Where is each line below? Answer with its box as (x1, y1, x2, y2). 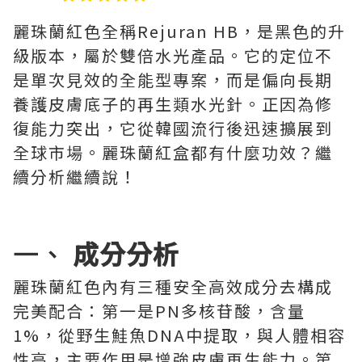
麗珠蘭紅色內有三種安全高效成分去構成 (13, 275, 333, 299)
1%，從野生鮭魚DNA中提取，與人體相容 (13, 323, 346, 347)
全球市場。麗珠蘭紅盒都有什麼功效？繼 (13, 141, 333, 165)
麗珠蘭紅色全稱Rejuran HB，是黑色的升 (13, 19, 346, 44)
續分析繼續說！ (13, 165, 137, 189)
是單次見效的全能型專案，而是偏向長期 (13, 68, 333, 92)
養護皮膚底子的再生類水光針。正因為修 (13, 92, 333, 116)
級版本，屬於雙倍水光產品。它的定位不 (13, 44, 333, 68)
